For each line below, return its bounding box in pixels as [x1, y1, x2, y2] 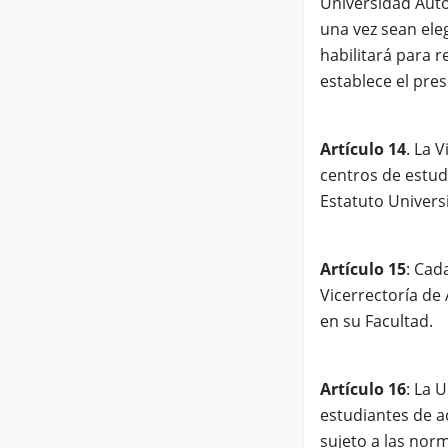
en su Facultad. [320, 309, 433, 332]
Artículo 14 [320, 137, 406, 160]
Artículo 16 [320, 377, 406, 400]
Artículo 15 [320, 257, 406, 280]
